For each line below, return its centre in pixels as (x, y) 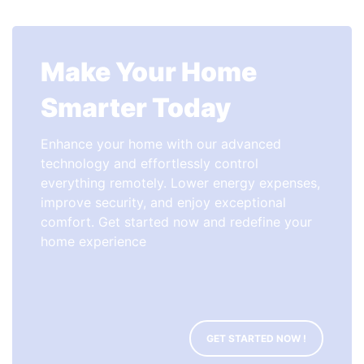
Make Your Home (149, 72)
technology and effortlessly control (149, 163)
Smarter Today (136, 108)
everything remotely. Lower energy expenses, (180, 183)
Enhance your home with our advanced (161, 144)
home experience (93, 241)
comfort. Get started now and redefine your (176, 222)
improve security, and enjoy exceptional (163, 202)
